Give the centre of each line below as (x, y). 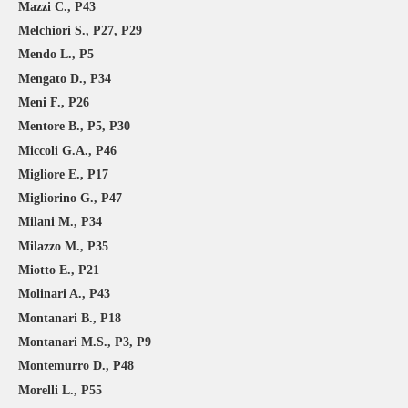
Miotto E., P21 (59, 270)
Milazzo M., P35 (63, 246)
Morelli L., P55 (60, 390)
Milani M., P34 (60, 222)
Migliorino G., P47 (70, 199)
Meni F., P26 (54, 102)
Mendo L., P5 (56, 55)
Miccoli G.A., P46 (67, 150)
